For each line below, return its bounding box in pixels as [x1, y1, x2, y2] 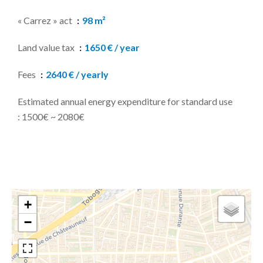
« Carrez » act [18, 15, 74, 26]
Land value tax [18, 42, 76, 53]
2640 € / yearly [46, 69, 109, 80]
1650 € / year [85, 42, 140, 53]
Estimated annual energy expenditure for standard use [18, 96, 232, 107]
